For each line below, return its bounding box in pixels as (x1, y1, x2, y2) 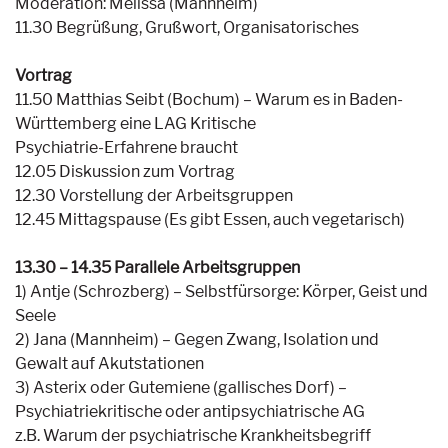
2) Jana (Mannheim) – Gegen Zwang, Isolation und (15, 330, 379, 349)
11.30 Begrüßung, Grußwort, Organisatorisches (15, 18, 359, 37)
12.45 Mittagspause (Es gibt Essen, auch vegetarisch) (15, 210, 405, 229)
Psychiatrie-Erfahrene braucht (15, 138, 238, 157)
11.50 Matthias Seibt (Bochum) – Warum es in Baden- (15, 90, 403, 109)
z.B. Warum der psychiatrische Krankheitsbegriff (15, 426, 371, 445)
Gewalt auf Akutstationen (15, 354, 204, 373)
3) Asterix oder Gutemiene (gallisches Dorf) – (15, 378, 347, 397)
